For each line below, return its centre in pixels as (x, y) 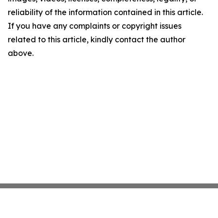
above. (21, 53)
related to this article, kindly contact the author (97, 39)
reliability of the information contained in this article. (105, 12)
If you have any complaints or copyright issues (95, 26)
